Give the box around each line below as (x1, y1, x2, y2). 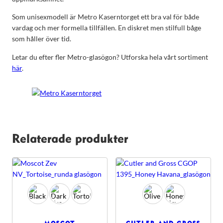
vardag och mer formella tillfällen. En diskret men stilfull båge (12, 23, 201, 32)
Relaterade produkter (12, 133, 128, 146)
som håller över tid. (12, 34, 71, 43)
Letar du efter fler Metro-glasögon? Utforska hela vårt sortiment (12, 52, 208, 61)
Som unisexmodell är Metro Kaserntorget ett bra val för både (12, 12, 199, 21)
